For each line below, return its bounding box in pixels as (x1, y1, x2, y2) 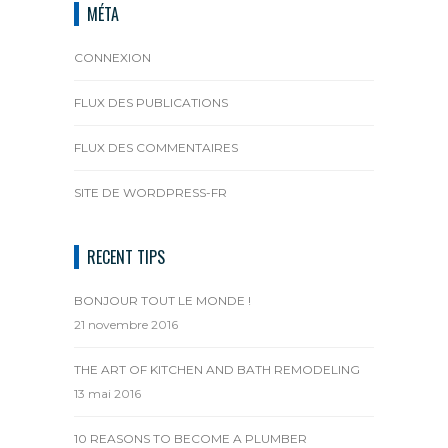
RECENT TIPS (87, 245, 165, 269)
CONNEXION (74, 50, 151, 65)
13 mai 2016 (74, 386, 141, 401)
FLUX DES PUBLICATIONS (74, 95, 228, 110)
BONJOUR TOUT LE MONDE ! (74, 293, 251, 308)
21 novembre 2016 (74, 317, 178, 332)
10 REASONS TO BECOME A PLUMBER (74, 431, 307, 446)
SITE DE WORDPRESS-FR (74, 185, 227, 200)
